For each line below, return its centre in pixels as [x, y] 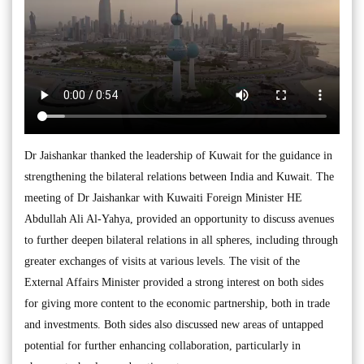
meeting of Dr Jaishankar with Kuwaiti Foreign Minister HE [163, 198]
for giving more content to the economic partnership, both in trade [177, 304]
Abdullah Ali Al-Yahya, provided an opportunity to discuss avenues [179, 219]
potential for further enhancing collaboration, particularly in [162, 346]
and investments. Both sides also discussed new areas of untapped [174, 325]
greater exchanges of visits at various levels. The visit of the [162, 262]
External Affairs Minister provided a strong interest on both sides [174, 283]
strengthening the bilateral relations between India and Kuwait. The [179, 177]
